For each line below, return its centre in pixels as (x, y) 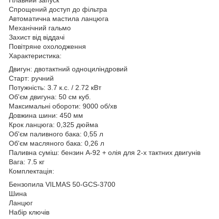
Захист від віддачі (37, 37)
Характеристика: (35, 55)
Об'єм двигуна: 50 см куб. (50, 97)
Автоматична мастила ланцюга (59, 18)
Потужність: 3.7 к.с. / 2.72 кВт (55, 87)
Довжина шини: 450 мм (46, 115)
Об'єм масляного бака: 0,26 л (56, 143)
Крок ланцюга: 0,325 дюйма (54, 124)
